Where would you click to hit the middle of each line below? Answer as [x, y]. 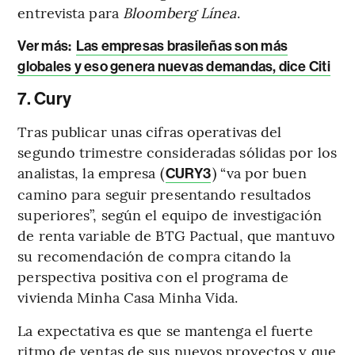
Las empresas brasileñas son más [182, 46]
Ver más [43, 46]
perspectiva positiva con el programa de [153, 276]
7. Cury [45, 99]
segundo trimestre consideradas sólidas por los [177, 151]
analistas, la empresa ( [91, 172]
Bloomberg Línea [180, 12]
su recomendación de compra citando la [155, 255]
